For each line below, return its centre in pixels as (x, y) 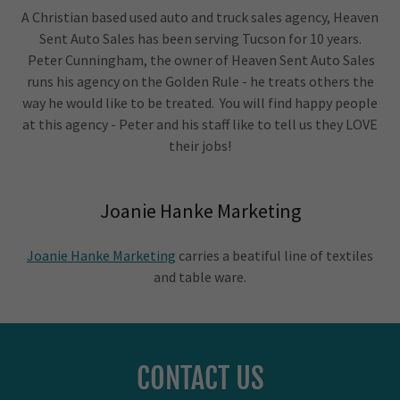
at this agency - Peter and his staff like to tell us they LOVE (200, 124)
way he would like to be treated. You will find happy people (200, 103)
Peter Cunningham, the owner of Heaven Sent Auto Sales (200, 60)
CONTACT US (200, 379)
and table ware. (200, 277)
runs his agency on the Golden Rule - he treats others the (200, 81)
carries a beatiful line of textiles (275, 255)
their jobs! (200, 146)
